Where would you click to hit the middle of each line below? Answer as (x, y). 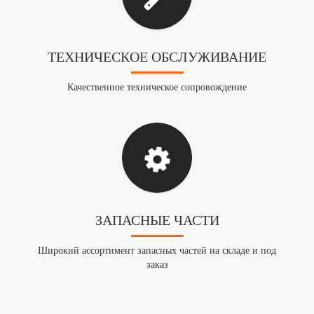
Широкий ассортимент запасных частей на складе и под (157, 251)
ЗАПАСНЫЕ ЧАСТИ (157, 220)
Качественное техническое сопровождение (157, 87)
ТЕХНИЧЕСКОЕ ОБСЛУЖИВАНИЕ (157, 57)
